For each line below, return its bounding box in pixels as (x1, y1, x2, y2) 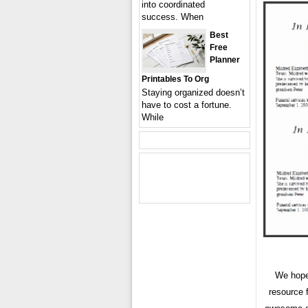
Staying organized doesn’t (142, 87, 245, 98)
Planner (210, 55, 240, 65)
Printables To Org (142, 74, 209, 84)
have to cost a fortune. (142, 100, 232, 110)
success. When (142, 12, 203, 22)
